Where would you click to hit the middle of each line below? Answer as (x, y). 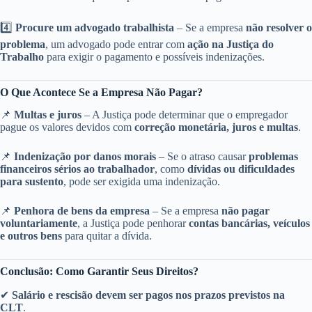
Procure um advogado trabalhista (95, 27)
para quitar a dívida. (107, 236)
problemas (273, 157)
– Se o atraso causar (202, 157)
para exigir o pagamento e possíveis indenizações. (154, 56)
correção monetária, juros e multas (216, 127)
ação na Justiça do (231, 44)
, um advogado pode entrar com (116, 44)
